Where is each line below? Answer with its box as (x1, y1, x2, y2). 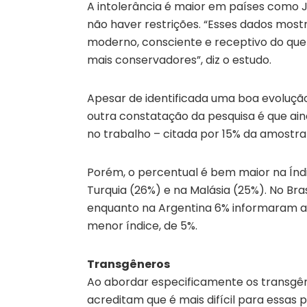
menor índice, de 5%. (87, 217, 197, 234)
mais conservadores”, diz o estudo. (87, 51, 271, 68)
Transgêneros (87, 256, 170, 272)
